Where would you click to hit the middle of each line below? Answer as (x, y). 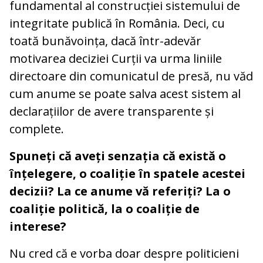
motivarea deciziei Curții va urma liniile (116, 58)
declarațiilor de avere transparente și (112, 111)
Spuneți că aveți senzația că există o (118, 156)
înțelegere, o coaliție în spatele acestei (127, 173)
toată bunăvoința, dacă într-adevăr (105, 41)
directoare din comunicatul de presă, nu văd (131, 76)
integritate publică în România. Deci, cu (117, 23)
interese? (38, 226)
